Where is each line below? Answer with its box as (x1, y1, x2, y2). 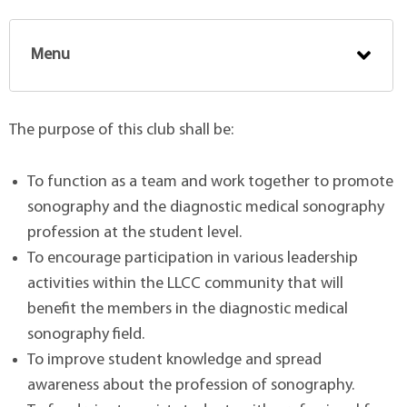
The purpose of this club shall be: (9, 121, 233, 139)
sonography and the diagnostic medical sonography (27, 198, 384, 216)
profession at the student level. (27, 223, 242, 242)
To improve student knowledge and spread (27, 351, 322, 369)
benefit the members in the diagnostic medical (27, 300, 348, 318)
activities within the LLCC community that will (27, 274, 343, 293)
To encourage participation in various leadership (27, 249, 358, 267)
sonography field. (27, 325, 144, 343)
